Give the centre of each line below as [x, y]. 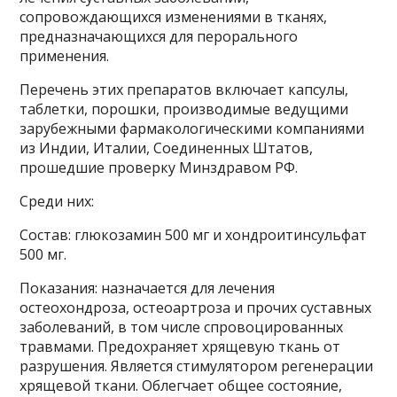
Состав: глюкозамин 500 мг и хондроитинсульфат [194, 235]
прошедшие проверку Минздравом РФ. [159, 167]
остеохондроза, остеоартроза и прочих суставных [196, 307]
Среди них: [57, 201]
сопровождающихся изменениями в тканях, [174, 17]
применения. [65, 56]
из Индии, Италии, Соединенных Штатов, [167, 148]
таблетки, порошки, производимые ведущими [184, 109]
